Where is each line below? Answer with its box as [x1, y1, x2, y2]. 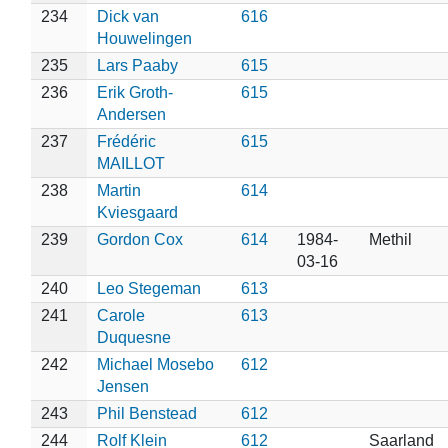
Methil [368, 230, 412, 248]
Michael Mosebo [96, 355, 214, 373]
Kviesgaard [96, 203, 178, 221]
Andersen [96, 105, 166, 123]
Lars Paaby [96, 56, 178, 74]
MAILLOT [96, 154, 165, 172]
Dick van [96, 7, 159, 25]
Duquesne [96, 328, 171, 346]
